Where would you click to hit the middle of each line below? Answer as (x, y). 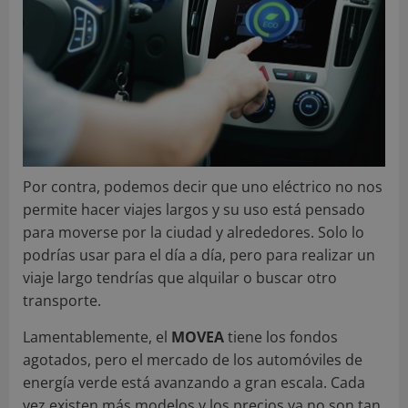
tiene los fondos (281, 337)
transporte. (62, 300)
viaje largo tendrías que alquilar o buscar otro (180, 277)
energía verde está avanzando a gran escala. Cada (194, 382)
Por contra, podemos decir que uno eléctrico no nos (203, 186)
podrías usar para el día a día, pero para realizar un (199, 255)
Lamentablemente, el (97, 337)
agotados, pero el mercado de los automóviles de (193, 359)
